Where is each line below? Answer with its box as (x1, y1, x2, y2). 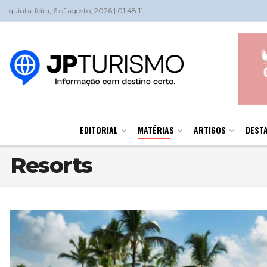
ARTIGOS (194, 123, 226, 136)
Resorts (10, 152, 92, 178)
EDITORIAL (80, 123, 118, 136)
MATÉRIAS (138, 123, 174, 136)
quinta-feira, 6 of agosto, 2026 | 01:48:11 (9, 6, 143, 15)
